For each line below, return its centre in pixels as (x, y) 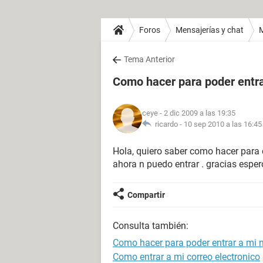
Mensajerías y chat (210, 30)
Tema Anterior (149, 59)
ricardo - (168, 124)
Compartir (146, 195)
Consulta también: (151, 226)
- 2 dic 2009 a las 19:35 (197, 113)
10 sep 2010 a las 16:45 (223, 124)
